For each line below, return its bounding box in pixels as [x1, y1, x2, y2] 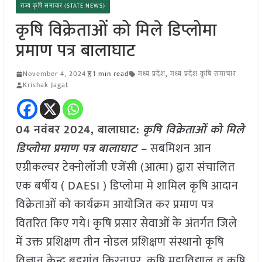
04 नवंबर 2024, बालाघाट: [15, 120, 140, 140]
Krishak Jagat [22, 79, 68, 91]
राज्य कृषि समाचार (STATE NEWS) [20, 1, 105, 11]
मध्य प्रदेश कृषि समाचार [170, 68, 236, 80]
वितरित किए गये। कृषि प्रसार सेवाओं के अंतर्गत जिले [15, 213, 237, 234]
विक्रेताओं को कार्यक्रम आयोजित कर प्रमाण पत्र [15, 195, 214, 215]
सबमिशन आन [150, 139, 212, 159]
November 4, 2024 [22, 68, 86, 80]
